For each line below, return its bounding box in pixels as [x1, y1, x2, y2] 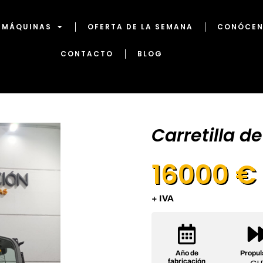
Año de [175, 248, 198, 257]
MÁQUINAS [1, 22, 52, 32]
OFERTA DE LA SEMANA [87, 22, 193, 32]
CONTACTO [60, 49, 114, 59]
